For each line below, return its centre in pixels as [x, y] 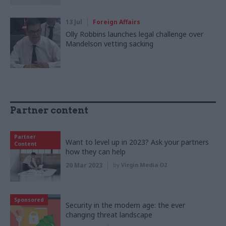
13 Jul [74, 22]
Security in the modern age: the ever [125, 205]
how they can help [96, 152]
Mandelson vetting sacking [109, 44]
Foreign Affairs [117, 22]
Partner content [49, 110]
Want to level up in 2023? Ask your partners [137, 142]
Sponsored [29, 200]
